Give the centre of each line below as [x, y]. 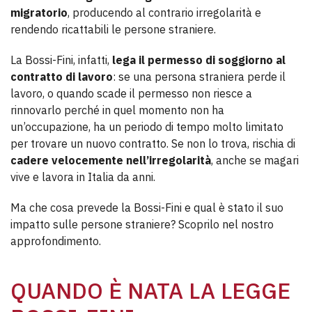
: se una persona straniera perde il [199, 77]
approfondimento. [56, 241]
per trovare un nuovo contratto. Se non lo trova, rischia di [153, 143]
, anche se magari [255, 160]
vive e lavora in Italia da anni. [83, 177]
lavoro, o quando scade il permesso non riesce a [131, 93]
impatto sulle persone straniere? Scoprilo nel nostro [142, 224]
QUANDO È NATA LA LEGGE [150, 290]
